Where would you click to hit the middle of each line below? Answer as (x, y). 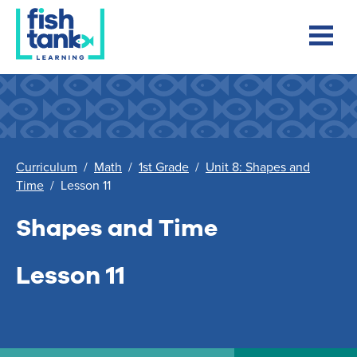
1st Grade (164, 167)
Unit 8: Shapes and (258, 167)
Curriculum (47, 167)
